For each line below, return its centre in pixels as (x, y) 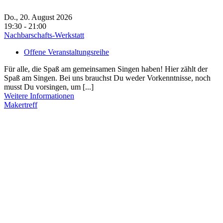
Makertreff (21, 105)
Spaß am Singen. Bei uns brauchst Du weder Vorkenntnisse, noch (107, 78)
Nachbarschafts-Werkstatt (44, 35)
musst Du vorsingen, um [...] (49, 87)
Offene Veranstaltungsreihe (66, 52)
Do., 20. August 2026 (42, 17)
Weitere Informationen (39, 96)
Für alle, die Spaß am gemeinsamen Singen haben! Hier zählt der (106, 69)
